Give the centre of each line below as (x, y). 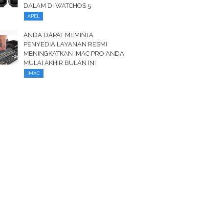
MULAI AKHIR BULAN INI (60, 63)
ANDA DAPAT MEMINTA (59, 35)
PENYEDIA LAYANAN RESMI (66, 44)
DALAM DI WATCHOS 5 (57, 6)
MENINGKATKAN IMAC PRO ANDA (74, 54)
